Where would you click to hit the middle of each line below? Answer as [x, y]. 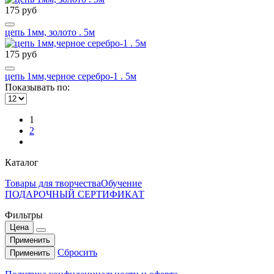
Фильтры [24, 215]
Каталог [22, 162]
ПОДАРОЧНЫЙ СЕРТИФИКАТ [75, 194]
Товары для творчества [53, 183]
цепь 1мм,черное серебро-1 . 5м [71, 76]
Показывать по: [37, 87]
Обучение [121, 183]
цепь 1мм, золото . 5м [50, 32]
